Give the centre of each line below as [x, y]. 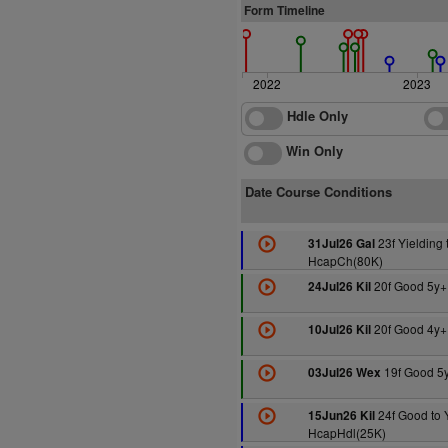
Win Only [312, 150]
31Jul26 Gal [341, 243]
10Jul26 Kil [339, 329]
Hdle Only [315, 115]
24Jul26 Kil [339, 286]
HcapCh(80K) [345, 260]
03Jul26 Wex [344, 372]
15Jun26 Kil [341, 415]
